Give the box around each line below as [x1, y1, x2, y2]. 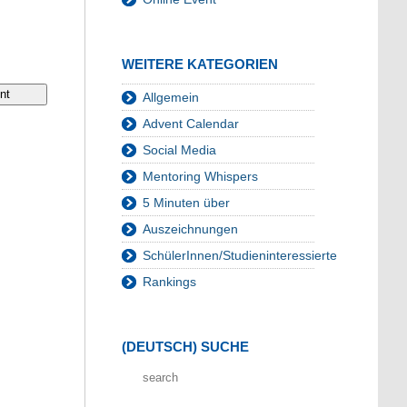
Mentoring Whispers [143, 169, 258, 184]
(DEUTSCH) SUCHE [122, 339, 249, 355]
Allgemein [143, 90, 199, 105]
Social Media [143, 143, 216, 158]
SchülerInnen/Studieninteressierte [143, 248, 337, 263]
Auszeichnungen [143, 222, 238, 237]
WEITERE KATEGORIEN [122, 56, 278, 73]
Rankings [143, 274, 196, 290]
